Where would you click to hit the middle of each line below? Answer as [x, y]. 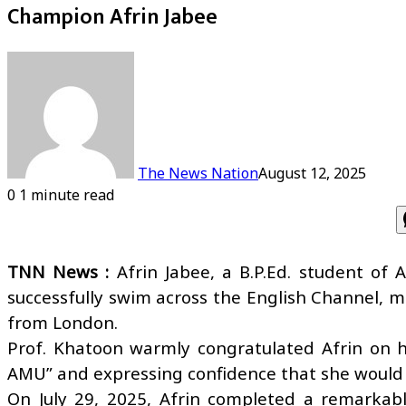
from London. [63, 322]
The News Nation [198, 173]
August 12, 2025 [312, 173]
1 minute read [65, 194]
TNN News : [58, 271]
